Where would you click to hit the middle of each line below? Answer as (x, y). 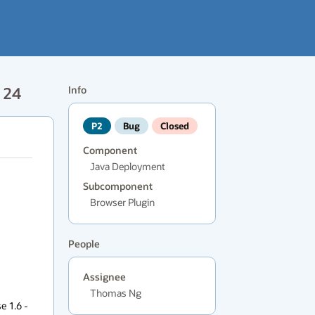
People (84, 244)
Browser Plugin (122, 202)
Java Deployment (128, 166)
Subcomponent (118, 186)
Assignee (104, 277)
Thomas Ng (116, 293)
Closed (175, 126)
